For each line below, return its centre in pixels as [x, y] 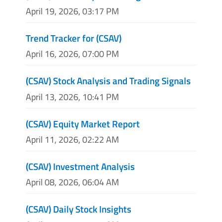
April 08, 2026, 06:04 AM [72, 182]
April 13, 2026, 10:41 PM [72, 97]
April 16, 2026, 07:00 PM [72, 54]
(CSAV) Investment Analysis [80, 166]
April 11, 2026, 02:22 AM [72, 139]
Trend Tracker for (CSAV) [74, 38]
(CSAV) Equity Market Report [83, 123]
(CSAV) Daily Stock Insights [79, 209]
